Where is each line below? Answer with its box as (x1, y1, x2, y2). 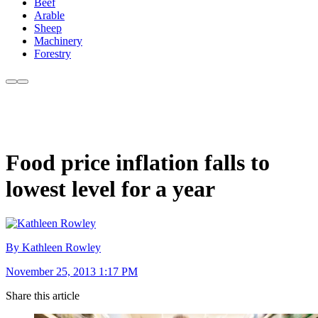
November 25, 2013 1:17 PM (6, 265, 138, 278)
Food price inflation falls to (6, 149, 270, 175)
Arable (34, 9, 65, 22)
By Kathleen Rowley (6, 241, 101, 254)
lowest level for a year (6, 175, 215, 202)
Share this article (6, 290, 79, 302)
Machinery (34, 35, 82, 48)
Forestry (34, 48, 71, 60)
